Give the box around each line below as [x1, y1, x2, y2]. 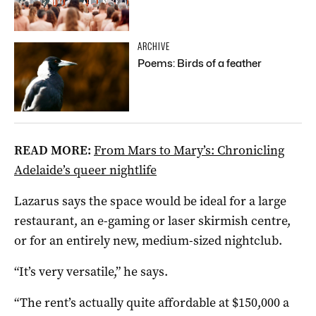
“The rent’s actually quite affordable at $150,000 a [14, 293, 289, 311]
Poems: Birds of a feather [138, 56, 262, 70]
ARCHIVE [138, 39, 171, 53]
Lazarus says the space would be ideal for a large [14, 192, 286, 209]
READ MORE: [14, 141, 91, 159]
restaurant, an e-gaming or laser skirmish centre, [14, 212, 291, 229]
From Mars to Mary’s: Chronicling [94, 141, 284, 159]
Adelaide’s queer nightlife [14, 161, 157, 178]
